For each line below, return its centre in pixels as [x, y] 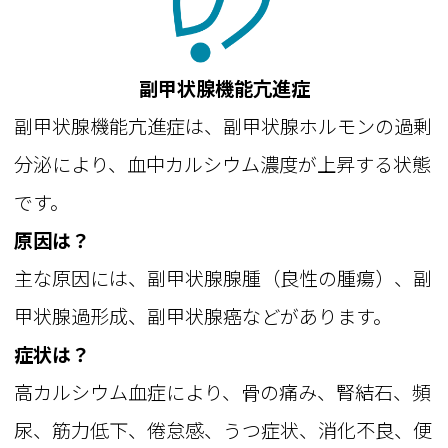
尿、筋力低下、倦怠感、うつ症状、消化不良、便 [223, 430]
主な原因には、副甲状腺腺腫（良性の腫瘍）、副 [223, 278]
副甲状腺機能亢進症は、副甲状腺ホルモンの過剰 [223, 126]
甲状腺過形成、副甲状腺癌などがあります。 [203, 316]
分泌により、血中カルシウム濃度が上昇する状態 [223, 164]
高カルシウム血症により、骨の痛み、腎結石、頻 [223, 392]
